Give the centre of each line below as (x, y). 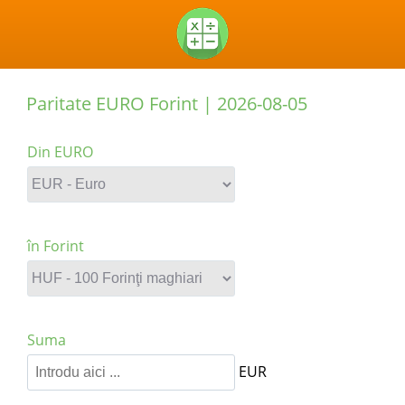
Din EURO (60, 152)
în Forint (56, 246)
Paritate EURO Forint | (122, 104)
